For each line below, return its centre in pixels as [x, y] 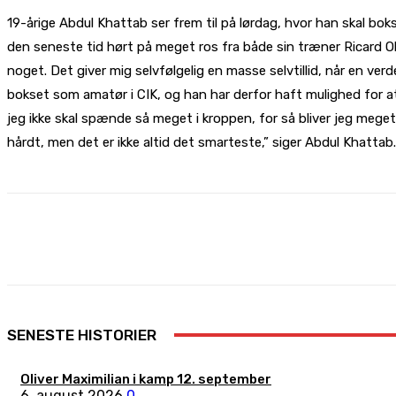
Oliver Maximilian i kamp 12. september [146, 379]
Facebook [200, 239]
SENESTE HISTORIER [82, 335]
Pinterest [369, 239]
